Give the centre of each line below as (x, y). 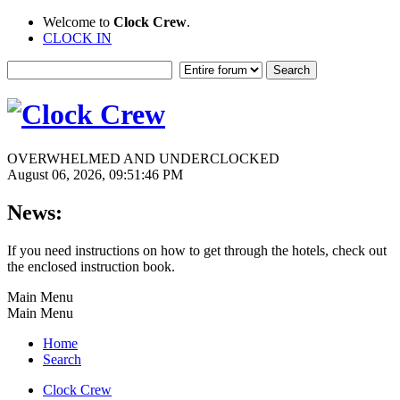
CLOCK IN (77, 38)
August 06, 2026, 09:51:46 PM (95, 174)
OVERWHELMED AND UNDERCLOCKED (143, 158)
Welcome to (78, 22)
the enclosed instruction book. (91, 266)
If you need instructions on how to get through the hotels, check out (197, 250)
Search (62, 359)
